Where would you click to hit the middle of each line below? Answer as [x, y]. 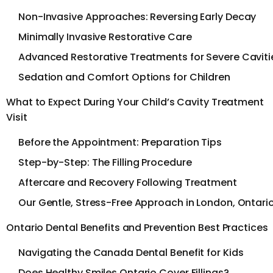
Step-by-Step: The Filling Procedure [105, 162]
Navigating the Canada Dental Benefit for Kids [131, 252]
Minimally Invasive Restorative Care [105, 37]
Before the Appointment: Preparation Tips [120, 142]
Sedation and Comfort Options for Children [124, 77]
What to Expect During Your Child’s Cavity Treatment [135, 102]
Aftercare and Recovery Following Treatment [128, 182]
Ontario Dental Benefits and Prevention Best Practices [137, 227]
